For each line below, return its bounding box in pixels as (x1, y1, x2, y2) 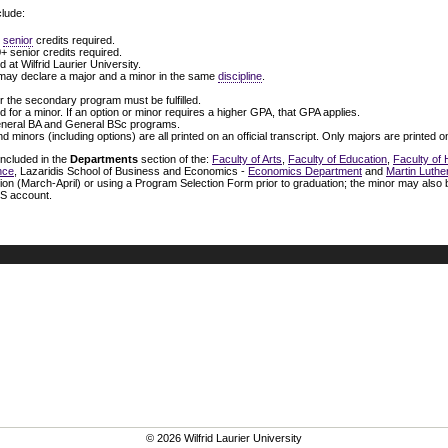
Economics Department (248, 164, 362, 177)
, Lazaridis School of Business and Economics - (14, 164, 248, 177)
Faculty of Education (288, 152, 387, 165)
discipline (218, 69, 262, 82)
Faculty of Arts (212, 152, 282, 165)
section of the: (138, 152, 212, 165)
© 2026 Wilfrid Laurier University (145, 432, 302, 445)
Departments (70, 152, 138, 165)
